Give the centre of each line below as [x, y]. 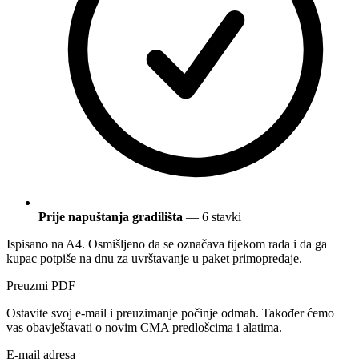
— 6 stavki [212, 216]
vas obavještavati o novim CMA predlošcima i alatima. [144, 327]
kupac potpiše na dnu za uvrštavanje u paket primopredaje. [154, 258]
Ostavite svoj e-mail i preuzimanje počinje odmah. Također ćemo [170, 313]
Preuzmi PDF [41, 285]
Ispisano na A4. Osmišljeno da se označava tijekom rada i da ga [167, 244]
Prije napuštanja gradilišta [111, 216]
